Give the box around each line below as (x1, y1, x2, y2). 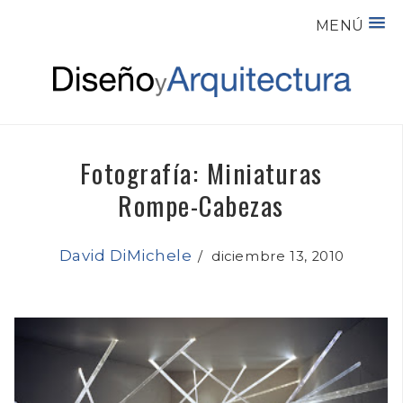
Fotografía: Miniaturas (79, 152, 323, 192)
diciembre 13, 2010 (202, 247, 345, 264)
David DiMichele (58, 246, 193, 264)
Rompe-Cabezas (118, 184, 284, 224)
